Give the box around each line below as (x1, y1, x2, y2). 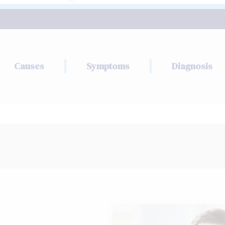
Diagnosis (171, 60, 212, 73)
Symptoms (86, 60, 130, 73)
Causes (14, 60, 44, 73)
